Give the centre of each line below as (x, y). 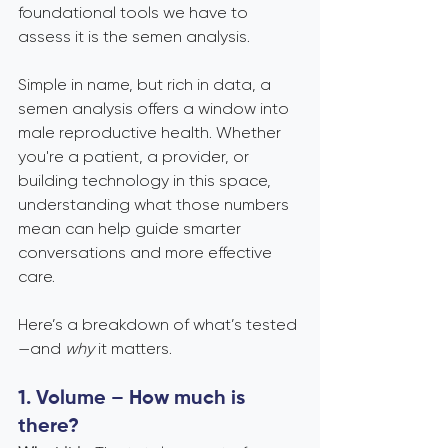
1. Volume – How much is (134, 399)
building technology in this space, (146, 180)
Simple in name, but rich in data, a (146, 84)
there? (48, 427)
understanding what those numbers (155, 204)
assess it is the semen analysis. (134, 36)
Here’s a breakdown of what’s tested (157, 324)
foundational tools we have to (135, 12)
